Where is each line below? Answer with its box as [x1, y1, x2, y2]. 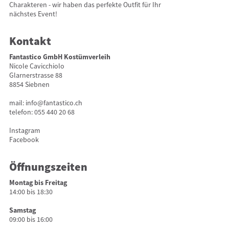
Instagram [9, 126, 40, 135]
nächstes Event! [9, 9, 57, 19]
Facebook [9, 135, 39, 145]
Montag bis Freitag [9, 178, 67, 188]
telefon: [9, 107, 34, 117]
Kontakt [9, 34, 51, 50]
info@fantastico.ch [25, 98, 82, 108]
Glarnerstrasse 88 [9, 71, 62, 80]
